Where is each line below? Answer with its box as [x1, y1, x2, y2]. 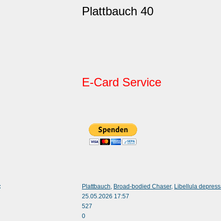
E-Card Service [82, 75, 161, 89]
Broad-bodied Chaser [113, 183, 171, 190]
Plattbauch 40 [82, 4, 153, 18]
